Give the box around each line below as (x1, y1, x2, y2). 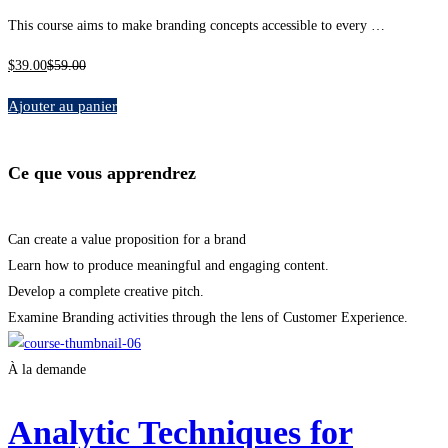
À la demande (8, 361, 86, 377)
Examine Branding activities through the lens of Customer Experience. (8, 309, 408, 325)
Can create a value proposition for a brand (8, 231, 246, 247)
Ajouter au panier (8, 97, 117, 114)
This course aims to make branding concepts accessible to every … (8, 17, 385, 33)
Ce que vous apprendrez (8, 162, 196, 183)
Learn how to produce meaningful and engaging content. (8, 257, 329, 273)
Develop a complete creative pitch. (8, 283, 204, 299)
